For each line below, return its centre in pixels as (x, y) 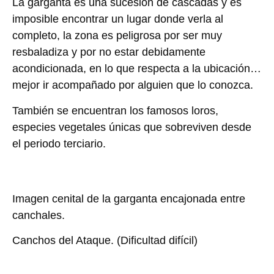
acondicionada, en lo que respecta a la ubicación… (137, 69)
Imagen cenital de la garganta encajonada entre (129, 198)
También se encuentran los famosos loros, (115, 110)
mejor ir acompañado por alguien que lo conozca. (133, 85)
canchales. (39, 215)
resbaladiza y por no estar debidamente (109, 52)
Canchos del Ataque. (63, 241)
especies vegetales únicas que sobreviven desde (132, 127)
